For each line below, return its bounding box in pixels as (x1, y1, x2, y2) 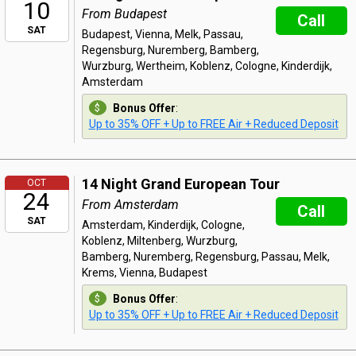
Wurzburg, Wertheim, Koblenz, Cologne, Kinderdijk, (81, 60, 332, 72)
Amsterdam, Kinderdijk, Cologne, (81, 219, 245, 231)
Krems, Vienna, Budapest (81, 266, 207, 279)
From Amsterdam (81, 197, 179, 212)
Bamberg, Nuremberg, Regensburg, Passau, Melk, (81, 250, 330, 263)
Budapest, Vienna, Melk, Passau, (81, 28, 243, 41)
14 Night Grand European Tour (81, 176, 280, 192)
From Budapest (81, 6, 167, 21)
